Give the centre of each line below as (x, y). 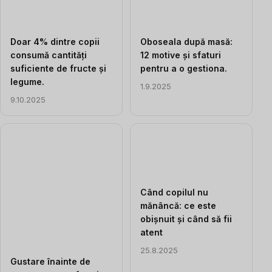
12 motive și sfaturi (181, 55)
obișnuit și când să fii (186, 219)
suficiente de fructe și (58, 68)
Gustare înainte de (50, 261)
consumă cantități (49, 55)
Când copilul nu (174, 192)
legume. (27, 81)
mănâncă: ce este (178, 205)
